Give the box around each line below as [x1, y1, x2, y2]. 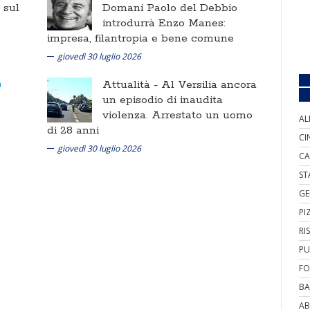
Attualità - [102, 77, 161, 92]
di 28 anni [47, 122, 99, 138]
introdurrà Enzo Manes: [102, 15, 226, 30]
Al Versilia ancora [161, 77, 257, 92]
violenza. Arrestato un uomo [102, 107, 253, 122]
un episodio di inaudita [102, 92, 223, 107]
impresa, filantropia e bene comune [47, 30, 234, 46]
